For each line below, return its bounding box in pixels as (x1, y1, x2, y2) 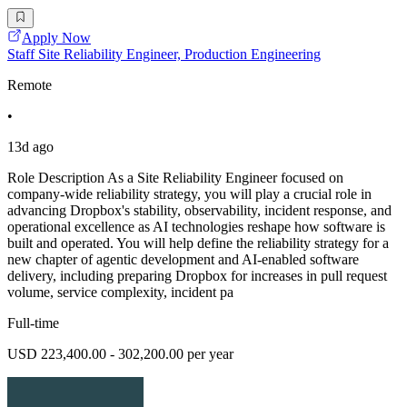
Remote (7, 77, 52, 94)
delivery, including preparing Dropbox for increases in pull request (7, 268, 387, 284)
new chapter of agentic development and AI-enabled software (7, 252, 359, 268)
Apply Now (22, 30, 91, 46)
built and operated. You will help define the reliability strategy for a (7, 235, 389, 252)
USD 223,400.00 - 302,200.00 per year (7, 346, 233, 362)
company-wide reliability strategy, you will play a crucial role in (7, 186, 372, 203)
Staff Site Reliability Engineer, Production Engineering (7, 46, 321, 63)
